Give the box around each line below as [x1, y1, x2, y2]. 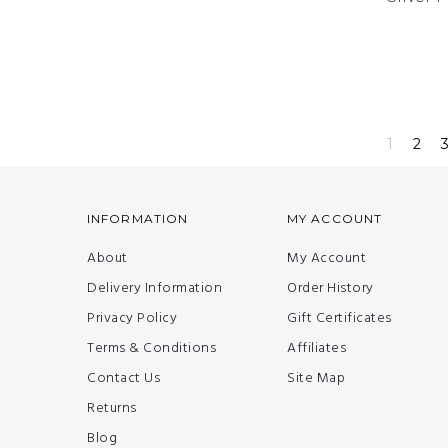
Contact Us [87, 367, 160, 391]
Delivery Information [87, 277, 222, 301]
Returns [87, 397, 137, 421]
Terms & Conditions [87, 337, 216, 361]
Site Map [287, 367, 345, 391]
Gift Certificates [287, 307, 392, 331]
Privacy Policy [87, 307, 177, 331]
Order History [287, 277, 374, 301]
